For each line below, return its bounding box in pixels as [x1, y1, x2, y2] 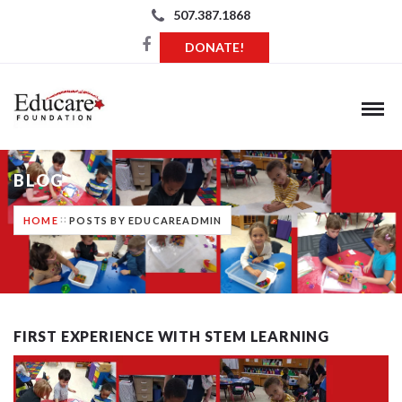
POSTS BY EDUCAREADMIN [69, 214, 223, 227]
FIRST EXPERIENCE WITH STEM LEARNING [13, 328, 329, 345]
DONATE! [185, 39, 244, 55]
